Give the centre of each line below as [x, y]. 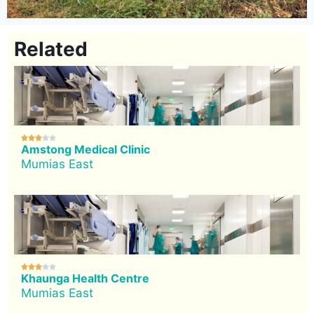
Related [51, 49]
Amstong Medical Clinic [86, 150]
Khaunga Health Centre [85, 279]
